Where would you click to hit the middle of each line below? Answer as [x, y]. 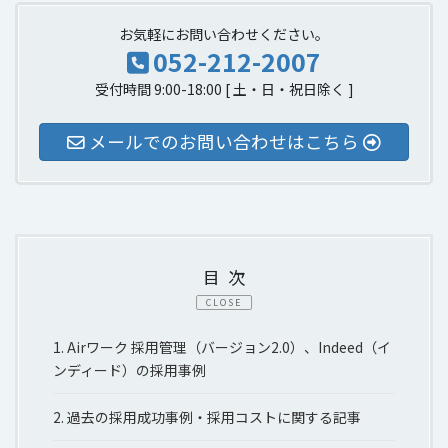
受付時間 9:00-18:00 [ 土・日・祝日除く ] [224, 88]
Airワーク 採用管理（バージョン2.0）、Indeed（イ [229, 347]
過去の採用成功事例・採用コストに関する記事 [214, 416]
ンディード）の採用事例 [129, 370]
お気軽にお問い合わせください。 [224, 33]
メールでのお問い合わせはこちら [224, 141]
